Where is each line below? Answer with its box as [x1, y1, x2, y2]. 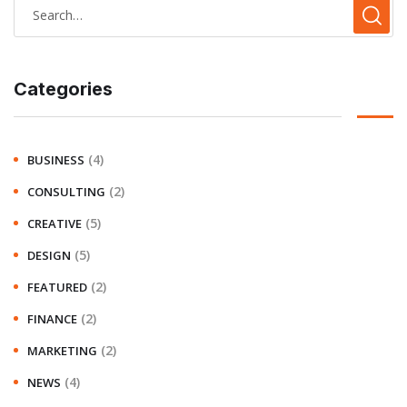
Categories [14, 77, 113, 100]
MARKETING [27, 342, 97, 359]
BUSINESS [27, 151, 84, 168]
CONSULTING [27, 183, 105, 200]
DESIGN [27, 246, 71, 263]
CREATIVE [27, 214, 82, 232]
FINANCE [27, 310, 77, 327]
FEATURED [27, 278, 87, 295]
